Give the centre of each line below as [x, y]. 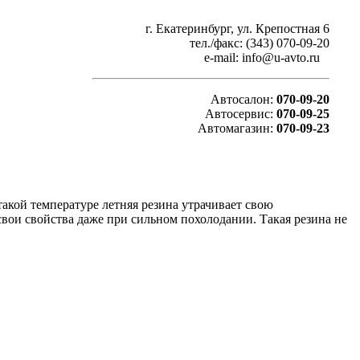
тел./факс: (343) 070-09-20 [260, 43]
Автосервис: [239, 114]
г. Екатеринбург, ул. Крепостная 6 [237, 29]
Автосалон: [243, 99]
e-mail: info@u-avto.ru [267, 57]
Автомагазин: [237, 128]
